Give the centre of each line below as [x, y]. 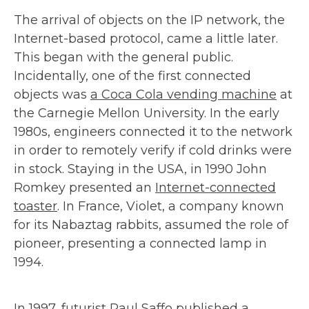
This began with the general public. [123, 57]
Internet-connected [216, 187]
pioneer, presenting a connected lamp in [140, 243]
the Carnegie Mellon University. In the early [147, 113]
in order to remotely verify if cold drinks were [153, 150]
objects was [52, 94]
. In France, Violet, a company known [171, 206]
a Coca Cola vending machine [183, 94]
